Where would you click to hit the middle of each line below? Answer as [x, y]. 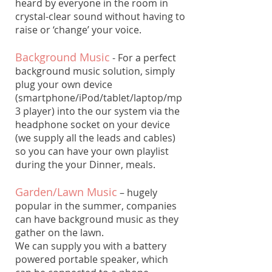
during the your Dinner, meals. [85, 165]
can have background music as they [97, 219]
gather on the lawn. [59, 233]
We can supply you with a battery [91, 246]
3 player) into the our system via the [97, 111]
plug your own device [64, 84]
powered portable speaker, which [92, 259]
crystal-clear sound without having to [100, 16]
